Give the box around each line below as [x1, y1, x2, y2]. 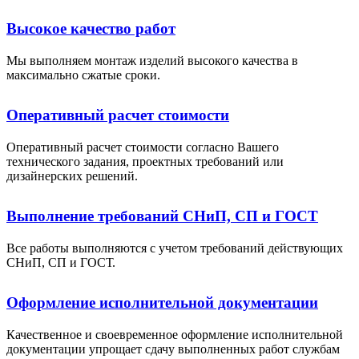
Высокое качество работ [6, 19, 175, 37]
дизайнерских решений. [6, 168, 138, 183]
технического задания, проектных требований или [6, 154, 284, 168]
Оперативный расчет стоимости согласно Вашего [6, 139, 279, 154]
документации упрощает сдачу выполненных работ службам [6, 341, 340, 356]
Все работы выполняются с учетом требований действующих [6, 240, 343, 255]
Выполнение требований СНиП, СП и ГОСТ [6, 207, 318, 224]
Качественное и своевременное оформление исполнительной [6, 327, 343, 341]
